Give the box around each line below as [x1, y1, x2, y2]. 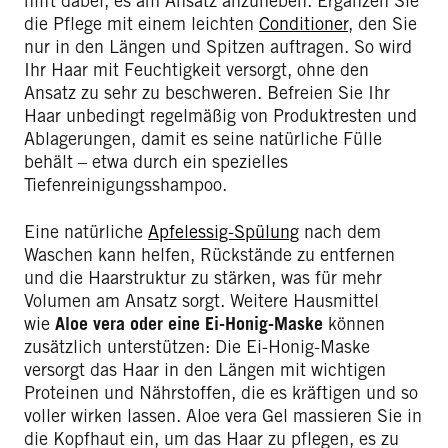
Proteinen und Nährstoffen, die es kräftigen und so [24, 381, 418, 403]
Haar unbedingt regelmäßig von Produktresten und [24, 104, 417, 126]
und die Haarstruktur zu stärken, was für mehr [24, 266, 382, 288]
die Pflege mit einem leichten [24, 12, 259, 34]
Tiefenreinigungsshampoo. [24, 173, 227, 195]
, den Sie [348, 12, 417, 34]
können [323, 312, 385, 334]
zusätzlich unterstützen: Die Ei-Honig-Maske [24, 335, 370, 357]
